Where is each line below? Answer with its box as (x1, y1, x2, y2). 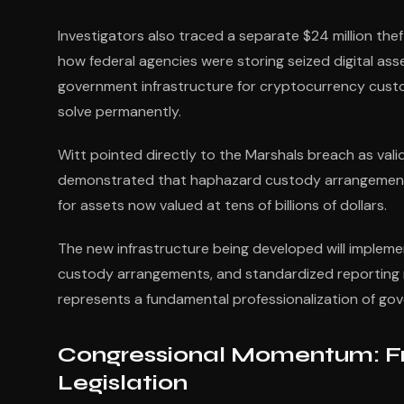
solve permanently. (58, 102, 181, 121)
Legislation (58, 370, 188, 396)
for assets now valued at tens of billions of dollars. (58, 196, 387, 215)
